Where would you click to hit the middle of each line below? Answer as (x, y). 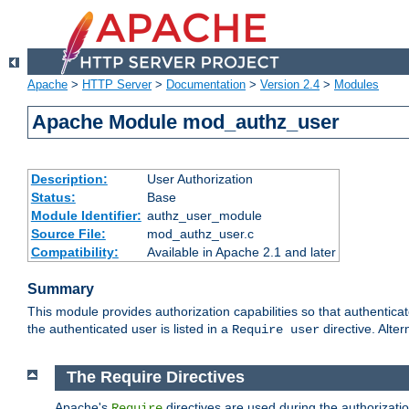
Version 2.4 (290, 85)
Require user (276, 330)
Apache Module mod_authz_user (186, 122)
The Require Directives (155, 378)
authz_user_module (204, 216)
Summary (61, 289)
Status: (53, 198)
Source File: (68, 234)
